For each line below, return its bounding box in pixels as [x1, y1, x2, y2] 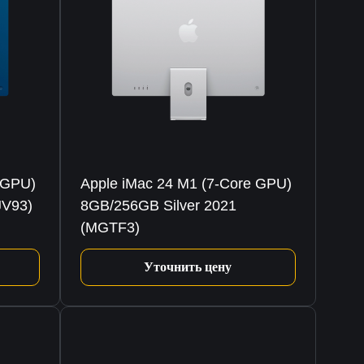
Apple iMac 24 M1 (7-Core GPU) [80, 175, 292, 193]
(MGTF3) [80, 219, 140, 236]
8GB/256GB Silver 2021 [80, 197, 236, 214]
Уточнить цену [144, 260, 232, 275]
